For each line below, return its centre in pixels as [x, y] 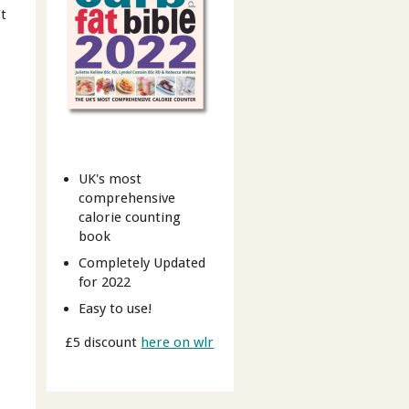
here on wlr [178, 342]
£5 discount [103, 342]
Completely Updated [142, 263]
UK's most [110, 179]
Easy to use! [116, 308]
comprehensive [127, 199]
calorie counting [130, 218]
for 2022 [105, 283]
